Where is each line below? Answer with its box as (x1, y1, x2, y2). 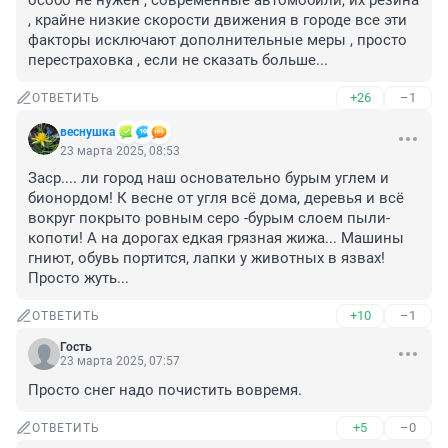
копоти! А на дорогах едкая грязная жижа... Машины (28, 229, 404, 248)
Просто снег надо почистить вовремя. (28, 381, 302, 400)
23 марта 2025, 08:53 (60, 144, 180, 159)
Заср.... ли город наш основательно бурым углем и (28, 169, 389, 188)
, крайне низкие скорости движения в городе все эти (28, 11, 407, 30)
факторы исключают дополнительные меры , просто (28, 31, 407, 50)
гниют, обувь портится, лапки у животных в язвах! (28, 249, 385, 268)
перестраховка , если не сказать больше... (28, 51, 328, 70)
